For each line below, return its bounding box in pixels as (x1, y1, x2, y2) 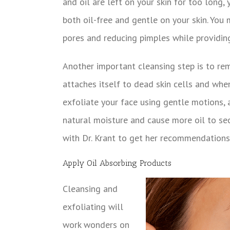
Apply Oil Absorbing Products (63, 158, 171, 168)
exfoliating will (63, 200, 123, 213)
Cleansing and (63, 182, 118, 195)
